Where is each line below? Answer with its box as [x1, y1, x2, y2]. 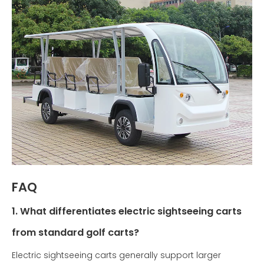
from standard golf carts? [12, 226, 139, 239]
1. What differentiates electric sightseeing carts [12, 204, 242, 218]
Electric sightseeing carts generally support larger [12, 249, 221, 261]
